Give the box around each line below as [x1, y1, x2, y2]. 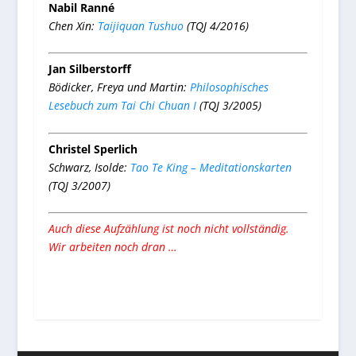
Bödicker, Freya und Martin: [48, 79, 190, 95]
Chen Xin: [48, 18, 98, 34]
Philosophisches [189, 79, 269, 95]
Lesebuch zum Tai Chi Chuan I [48, 98, 196, 114]
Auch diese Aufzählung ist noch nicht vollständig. [48, 221, 289, 237]
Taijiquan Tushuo [97, 18, 184, 34]
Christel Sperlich [48, 141, 137, 157]
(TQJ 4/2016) [183, 18, 249, 34]
